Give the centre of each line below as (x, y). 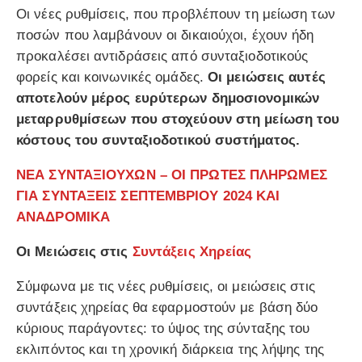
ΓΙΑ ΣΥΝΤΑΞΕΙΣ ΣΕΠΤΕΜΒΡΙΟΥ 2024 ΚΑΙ (148, 196)
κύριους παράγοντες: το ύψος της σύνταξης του (163, 329)
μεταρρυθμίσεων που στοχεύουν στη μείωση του (178, 120)
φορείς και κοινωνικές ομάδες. (112, 78)
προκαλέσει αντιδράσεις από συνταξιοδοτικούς (162, 57)
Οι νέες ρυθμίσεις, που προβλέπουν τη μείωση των (176, 15)
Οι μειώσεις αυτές (267, 78)
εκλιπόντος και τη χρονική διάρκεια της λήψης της (170, 350)
